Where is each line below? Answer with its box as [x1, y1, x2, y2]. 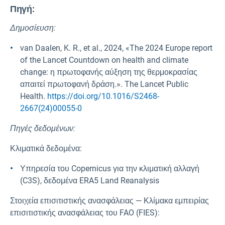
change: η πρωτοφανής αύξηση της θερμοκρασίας [20, 67, 197, 77]
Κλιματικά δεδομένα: [10, 144, 82, 154]
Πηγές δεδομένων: [10, 124, 75, 134]
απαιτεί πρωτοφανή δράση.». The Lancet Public [20, 79, 188, 89]
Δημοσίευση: [10, 23, 56, 33]
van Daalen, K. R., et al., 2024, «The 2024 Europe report [20, 43, 212, 53]
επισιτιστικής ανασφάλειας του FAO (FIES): [10, 208, 160, 218]
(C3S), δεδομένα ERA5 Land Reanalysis [20, 176, 159, 186]
